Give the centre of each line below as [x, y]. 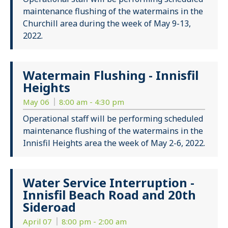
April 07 [38, 222]
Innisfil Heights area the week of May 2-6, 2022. [114, 143]
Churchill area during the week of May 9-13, [107, 24]
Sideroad [49, 207]
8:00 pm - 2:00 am [94, 222]
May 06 [37, 102]
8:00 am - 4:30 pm [92, 102]
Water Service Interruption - [109, 183]
